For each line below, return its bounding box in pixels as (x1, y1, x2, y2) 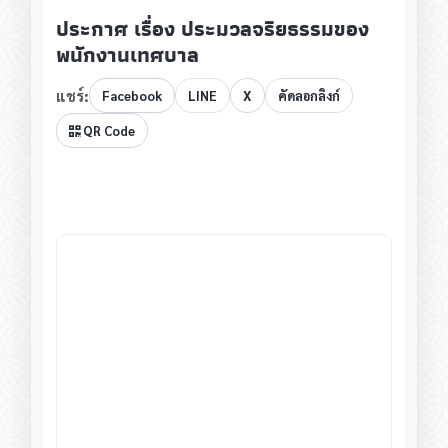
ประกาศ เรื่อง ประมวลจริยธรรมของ (56, 12, 369, 46)
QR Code (80, 122, 135, 140)
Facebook (102, 87, 162, 105)
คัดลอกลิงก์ (278, 87, 340, 105)
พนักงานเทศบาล (56, 38, 199, 72)
